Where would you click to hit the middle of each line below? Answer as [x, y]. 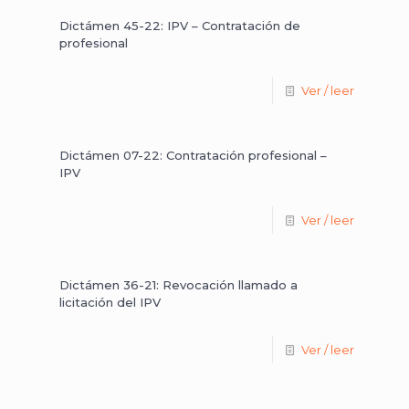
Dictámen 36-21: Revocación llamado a [178, 285]
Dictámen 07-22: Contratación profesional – [193, 155]
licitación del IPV [110, 302]
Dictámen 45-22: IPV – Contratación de [180, 26]
